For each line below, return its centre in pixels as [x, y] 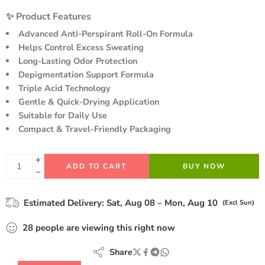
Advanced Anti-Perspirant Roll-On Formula [105, 34]
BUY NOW [204, 166]
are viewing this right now [119, 228]
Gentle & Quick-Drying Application [88, 102]
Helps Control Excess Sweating [81, 47]
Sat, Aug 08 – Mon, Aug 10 [162, 203]
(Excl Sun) [238, 203]
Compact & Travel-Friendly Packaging [94, 129]
